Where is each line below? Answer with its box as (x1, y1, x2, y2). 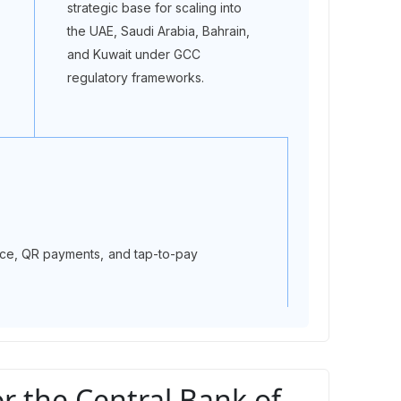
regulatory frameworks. (66, 70, 205, 85)
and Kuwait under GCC (66, 47, 201, 62)
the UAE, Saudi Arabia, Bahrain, (66, 23, 251, 38)
